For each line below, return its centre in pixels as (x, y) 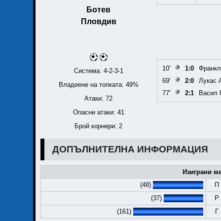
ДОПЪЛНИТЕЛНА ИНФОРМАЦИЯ (130, 149)
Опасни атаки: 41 (98, 112)
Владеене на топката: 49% (98, 84)
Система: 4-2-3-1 (98, 71)
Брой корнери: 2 (99, 126)
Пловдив (98, 21)
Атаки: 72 (99, 98)
